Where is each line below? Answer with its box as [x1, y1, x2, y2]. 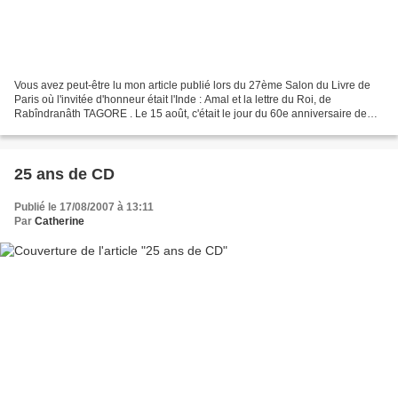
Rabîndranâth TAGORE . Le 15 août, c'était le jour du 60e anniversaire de [14, 107, 367, 121]
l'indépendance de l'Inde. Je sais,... [14, 122, 182, 135]
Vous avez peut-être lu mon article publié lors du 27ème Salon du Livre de [14, 79, 370, 92]
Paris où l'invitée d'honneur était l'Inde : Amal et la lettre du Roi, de [14, 93, 331, 107]
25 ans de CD [14, 165, 115, 184]
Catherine [35, 215, 84, 228]
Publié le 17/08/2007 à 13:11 [14, 201, 154, 214]
